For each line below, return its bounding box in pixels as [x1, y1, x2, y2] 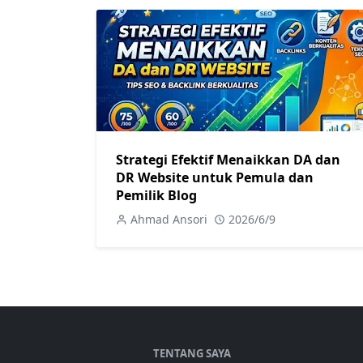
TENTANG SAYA [152, 346, 231, 361]
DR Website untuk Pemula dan [116, 169, 314, 186]
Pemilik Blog [116, 186, 197, 204]
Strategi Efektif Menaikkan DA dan [116, 151, 340, 169]
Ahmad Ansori [130, 211, 207, 227]
